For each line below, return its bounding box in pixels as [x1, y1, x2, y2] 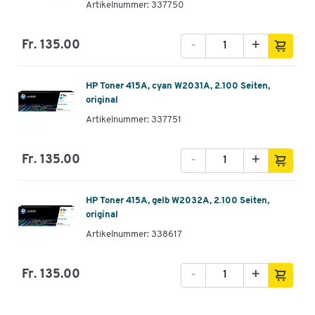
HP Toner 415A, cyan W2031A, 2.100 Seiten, [86, 82, 270, 91]
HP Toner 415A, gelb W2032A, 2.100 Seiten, [86, 196, 269, 206]
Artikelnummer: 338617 [86, 230, 182, 240]
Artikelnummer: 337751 [86, 115, 181, 125]
